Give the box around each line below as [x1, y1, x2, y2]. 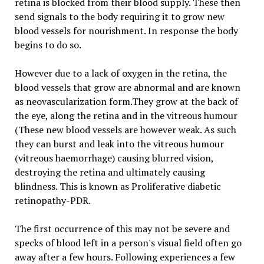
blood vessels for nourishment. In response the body [14, 24, 238, 37]
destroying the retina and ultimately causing [14, 165, 205, 179]
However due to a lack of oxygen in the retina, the [14, 66, 227, 80]
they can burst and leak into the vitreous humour [14, 137, 224, 150]
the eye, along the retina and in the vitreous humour [14, 108, 237, 122]
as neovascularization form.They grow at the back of [14, 94, 238, 108]
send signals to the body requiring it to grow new [14, 9, 225, 23]
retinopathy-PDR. [14, 193, 91, 207]
